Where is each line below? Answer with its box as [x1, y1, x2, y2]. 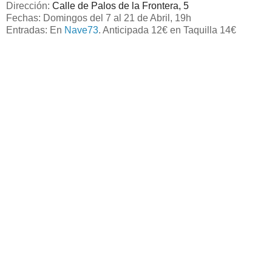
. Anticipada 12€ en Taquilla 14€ [98, 24, 236, 35]
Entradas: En [6, 24, 64, 35]
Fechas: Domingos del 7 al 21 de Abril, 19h [6, 12, 191, 23]
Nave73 [64, 24, 98, 35]
